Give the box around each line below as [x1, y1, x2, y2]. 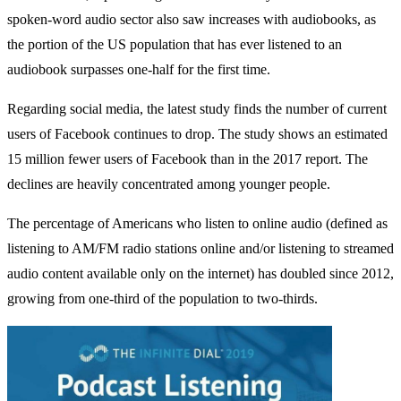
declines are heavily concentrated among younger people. [7, 176, 330, 192]
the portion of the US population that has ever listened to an [7, 37, 342, 53]
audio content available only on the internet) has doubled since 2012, [7, 266, 394, 282]
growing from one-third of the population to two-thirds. [7, 291, 318, 307]
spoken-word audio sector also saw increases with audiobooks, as [7, 12, 376, 28]
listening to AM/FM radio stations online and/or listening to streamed [7, 241, 394, 257]
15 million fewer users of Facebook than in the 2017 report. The [7, 151, 368, 167]
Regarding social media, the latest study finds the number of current [7, 101, 387, 117]
